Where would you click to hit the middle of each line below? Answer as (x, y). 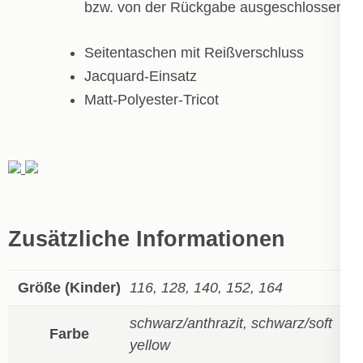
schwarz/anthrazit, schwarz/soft (231, 323)
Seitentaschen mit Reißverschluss (194, 52)
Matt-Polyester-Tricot (152, 99)
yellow (150, 345)
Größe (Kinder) (69, 287)
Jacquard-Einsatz (141, 76)
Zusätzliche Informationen (147, 239)
